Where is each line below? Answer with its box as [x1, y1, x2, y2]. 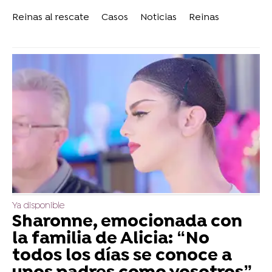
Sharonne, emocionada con [12, 211, 242, 233]
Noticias [140, 11, 177, 24]
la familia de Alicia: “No [12, 228, 209, 250]
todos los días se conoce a [12, 245, 232, 267]
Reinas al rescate [12, 11, 89, 24]
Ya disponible [12, 200, 64, 211]
